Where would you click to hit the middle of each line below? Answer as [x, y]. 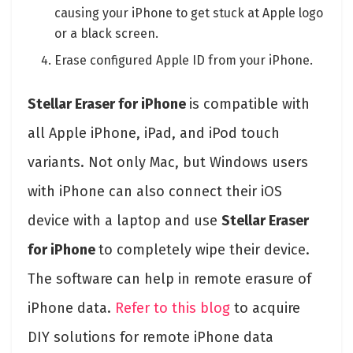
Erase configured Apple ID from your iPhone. [184, 60]
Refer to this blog [173, 308]
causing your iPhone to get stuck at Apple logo [189, 13]
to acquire [265, 308]
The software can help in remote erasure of [169, 279]
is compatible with [249, 104]
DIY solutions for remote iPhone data [150, 337]
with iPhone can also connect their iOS [155, 191]
